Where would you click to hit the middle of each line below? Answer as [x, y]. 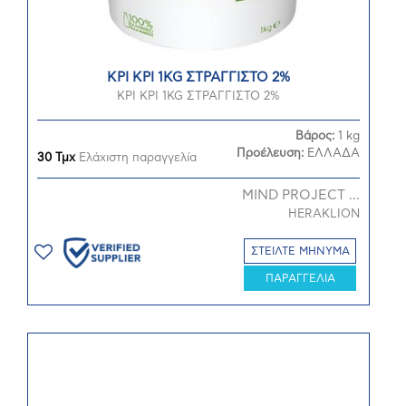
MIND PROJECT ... [301, 195]
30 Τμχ [56, 158]
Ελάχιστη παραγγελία [136, 158]
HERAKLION [324, 214]
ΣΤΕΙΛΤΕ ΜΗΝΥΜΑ [300, 251]
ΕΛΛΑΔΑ [333, 154]
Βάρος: [317, 136]
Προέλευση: [272, 154]
